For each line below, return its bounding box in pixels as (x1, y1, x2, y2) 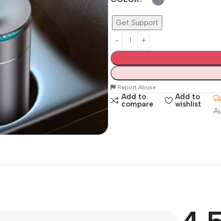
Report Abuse (116, 83, 156, 91)
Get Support (116, 18, 158, 27)
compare (121, 99, 153, 109)
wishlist (175, 99, 201, 109)
